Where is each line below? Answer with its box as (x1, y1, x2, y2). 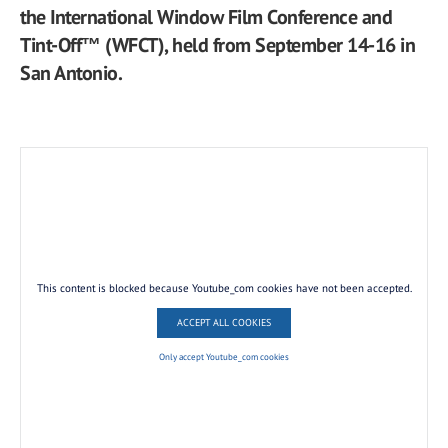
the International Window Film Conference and (20, 4, 392, 30)
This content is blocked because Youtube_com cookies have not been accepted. (36, 280, 412, 295)
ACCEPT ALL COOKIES (177, 316, 271, 330)
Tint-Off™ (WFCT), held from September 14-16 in (20, 32, 415, 58)
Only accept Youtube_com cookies (159, 350, 289, 362)
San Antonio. (20, 60, 122, 86)
